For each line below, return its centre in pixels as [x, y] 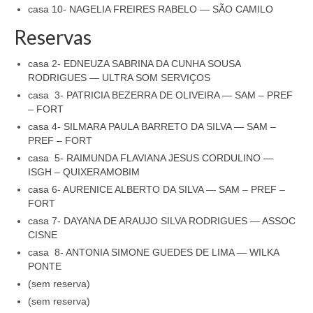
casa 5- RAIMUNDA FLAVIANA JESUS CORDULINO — [151, 158]
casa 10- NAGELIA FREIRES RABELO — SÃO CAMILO [151, 9]
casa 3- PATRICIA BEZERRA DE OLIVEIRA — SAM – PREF [160, 95]
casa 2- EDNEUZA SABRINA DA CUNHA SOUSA [134, 64]
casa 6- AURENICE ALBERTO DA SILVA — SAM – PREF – [156, 190]
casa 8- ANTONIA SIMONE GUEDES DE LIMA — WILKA [153, 253]
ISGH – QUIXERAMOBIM [84, 172]
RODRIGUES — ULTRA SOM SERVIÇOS [119, 78]
